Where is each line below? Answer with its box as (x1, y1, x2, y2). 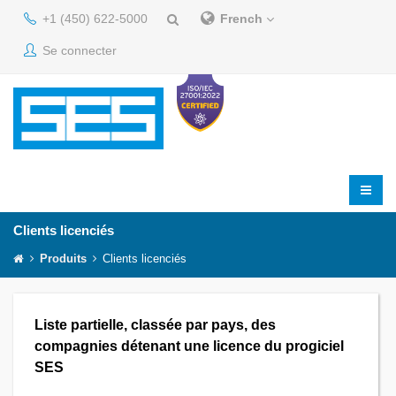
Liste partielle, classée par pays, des (34, 317, 276, 332)
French (220, 11, 266, 26)
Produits (40, 253, 87, 265)
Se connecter (39, 43, 117, 57)
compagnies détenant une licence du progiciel (34, 339, 344, 354)
